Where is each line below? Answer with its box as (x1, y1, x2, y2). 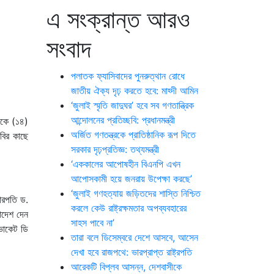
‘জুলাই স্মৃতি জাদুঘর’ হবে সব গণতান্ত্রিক (71, 99, 194, 111)
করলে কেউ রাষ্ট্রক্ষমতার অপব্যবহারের (71, 202, 187, 214)
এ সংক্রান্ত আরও (46, 4, 190, 34)
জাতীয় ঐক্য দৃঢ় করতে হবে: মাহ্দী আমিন (71, 84, 198, 97)
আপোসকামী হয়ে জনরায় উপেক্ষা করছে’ (71, 172, 192, 185)
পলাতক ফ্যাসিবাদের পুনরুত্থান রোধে (71, 70, 185, 82)
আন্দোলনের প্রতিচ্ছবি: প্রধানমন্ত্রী (71, 114, 175, 126)
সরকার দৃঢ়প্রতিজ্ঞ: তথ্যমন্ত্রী (71, 143, 159, 155)
